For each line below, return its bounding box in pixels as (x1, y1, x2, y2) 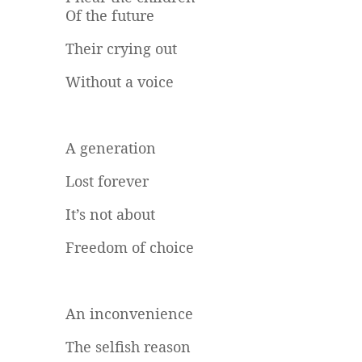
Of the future (65, 6, 154, 26)
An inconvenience (65, 304, 193, 324)
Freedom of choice (65, 238, 194, 258)
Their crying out (65, 39, 177, 59)
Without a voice (65, 72, 174, 92)
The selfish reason (65, 337, 191, 357)
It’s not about (65, 204, 155, 225)
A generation (65, 138, 156, 158)
